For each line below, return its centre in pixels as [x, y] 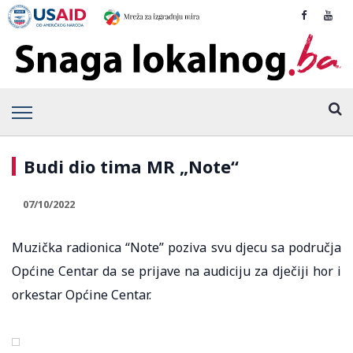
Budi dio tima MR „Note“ [131, 166]
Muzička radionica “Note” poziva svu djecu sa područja [176, 247]
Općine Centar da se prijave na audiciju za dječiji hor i [176, 271]
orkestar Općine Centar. [82, 294]
